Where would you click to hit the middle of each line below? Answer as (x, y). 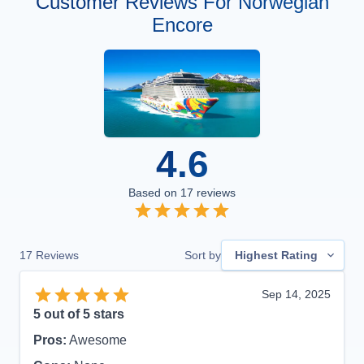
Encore (182, 25)
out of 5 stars (82, 314)
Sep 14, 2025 (296, 294)
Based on (154, 193)
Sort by (203, 255)
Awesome (98, 340)
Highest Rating (276, 255)
